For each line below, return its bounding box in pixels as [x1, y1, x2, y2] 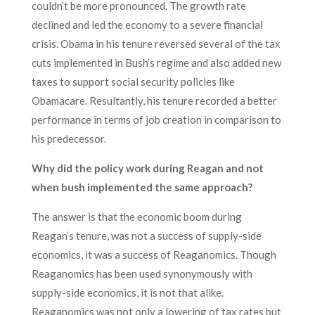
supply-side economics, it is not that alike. [31, 286, 224, 299]
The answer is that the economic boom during [31, 210, 242, 223]
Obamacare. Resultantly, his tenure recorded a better [31, 94, 277, 107]
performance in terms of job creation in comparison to [31, 113, 281, 126]
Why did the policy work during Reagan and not [31, 162, 264, 174]
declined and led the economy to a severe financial [31, 18, 263, 31]
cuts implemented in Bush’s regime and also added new [31, 56, 281, 69]
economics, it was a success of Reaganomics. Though [31, 248, 276, 261]
